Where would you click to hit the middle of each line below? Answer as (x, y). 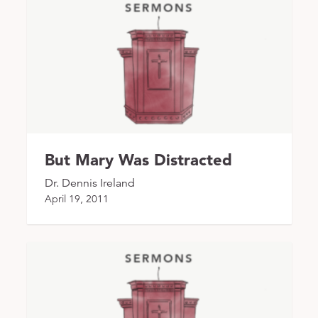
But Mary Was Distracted (138, 159)
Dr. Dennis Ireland (89, 183)
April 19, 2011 (76, 198)
